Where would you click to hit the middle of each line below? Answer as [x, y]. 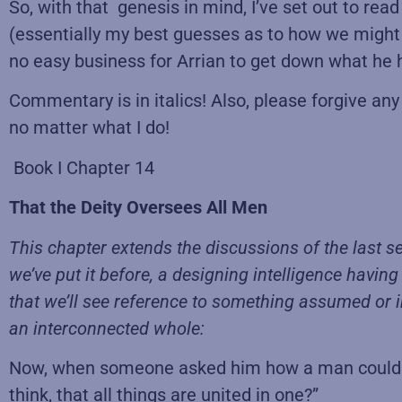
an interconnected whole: [107, 328]
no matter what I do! [89, 128]
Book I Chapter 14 [82, 167]
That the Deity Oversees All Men [138, 208]
